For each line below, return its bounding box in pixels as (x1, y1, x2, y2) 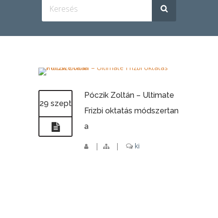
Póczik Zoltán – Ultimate (84, 91, 174, 100)
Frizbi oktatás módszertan (84, 106, 179, 115)
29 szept (39, 99, 72, 108)
